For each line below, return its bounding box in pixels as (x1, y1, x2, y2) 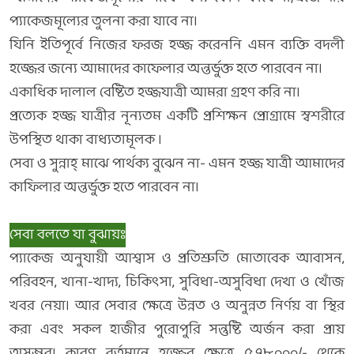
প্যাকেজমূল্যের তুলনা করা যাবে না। (9, 9, 198, 34)
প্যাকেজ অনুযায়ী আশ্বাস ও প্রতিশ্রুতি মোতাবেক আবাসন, (9, 247, 345, 271)
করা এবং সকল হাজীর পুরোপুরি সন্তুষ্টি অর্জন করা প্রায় (9, 318, 345, 342)
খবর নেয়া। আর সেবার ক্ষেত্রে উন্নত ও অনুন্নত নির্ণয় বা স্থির (9, 294, 345, 318)
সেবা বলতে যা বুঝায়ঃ (9, 223, 126, 247)
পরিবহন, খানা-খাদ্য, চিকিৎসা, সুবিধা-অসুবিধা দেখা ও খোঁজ (9, 270, 345, 295)
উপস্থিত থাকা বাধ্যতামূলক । (9, 128, 162, 153)
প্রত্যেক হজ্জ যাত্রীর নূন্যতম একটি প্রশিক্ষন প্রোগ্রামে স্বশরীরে (9, 104, 345, 129)
